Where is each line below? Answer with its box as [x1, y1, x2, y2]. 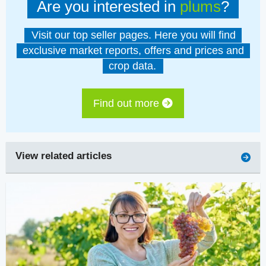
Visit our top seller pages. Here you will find [31, 29, 236, 42]
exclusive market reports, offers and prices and [22, 45, 244, 57]
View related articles [15, 150, 112, 161]
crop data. [108, 60, 156, 72]
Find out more [93, 97, 162, 109]
